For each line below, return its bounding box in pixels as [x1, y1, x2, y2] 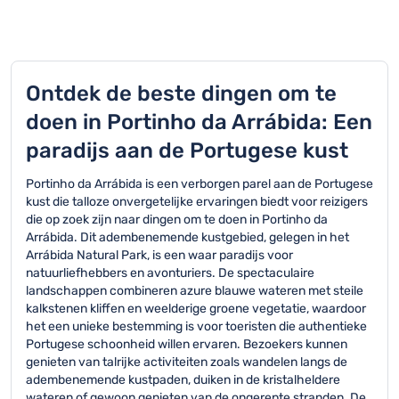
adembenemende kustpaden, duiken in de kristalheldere [26, 372, 340, 387]
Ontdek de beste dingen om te [26, 81, 337, 106]
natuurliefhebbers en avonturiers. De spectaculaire [26, 265, 314, 281]
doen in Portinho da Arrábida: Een [26, 110, 372, 134]
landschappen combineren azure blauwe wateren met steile [26, 283, 363, 298]
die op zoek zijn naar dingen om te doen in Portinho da [26, 212, 328, 227]
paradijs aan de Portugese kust [26, 138, 348, 163]
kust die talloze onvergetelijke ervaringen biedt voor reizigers [26, 194, 368, 209]
